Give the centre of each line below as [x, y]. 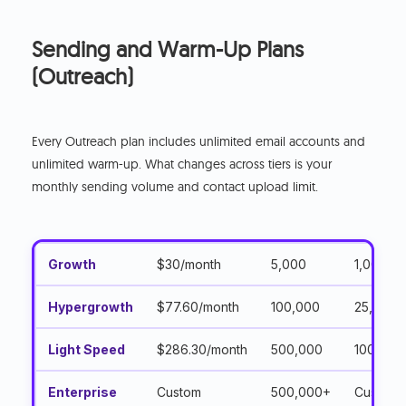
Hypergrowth [91, 307]
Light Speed [87, 350]
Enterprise [83, 392]
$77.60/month [198, 307]
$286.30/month [203, 350]
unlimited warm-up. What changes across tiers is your [182, 164]
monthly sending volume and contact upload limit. [175, 187]
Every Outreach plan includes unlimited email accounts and [199, 142]
